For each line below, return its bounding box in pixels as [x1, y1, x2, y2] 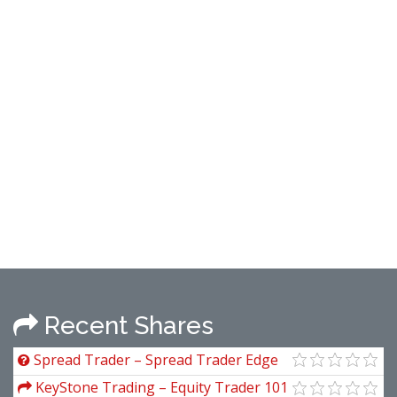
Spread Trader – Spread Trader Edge [30, 349, 278, 370]
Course [18, 370, 66, 391]
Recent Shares [38, 311, 214, 340]
